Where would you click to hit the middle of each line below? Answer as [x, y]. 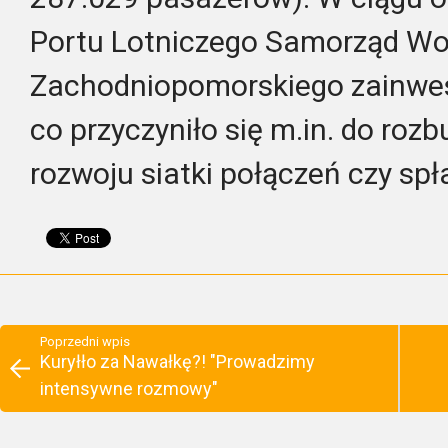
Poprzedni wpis [85, 341]
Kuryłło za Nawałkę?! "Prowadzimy [177, 361]
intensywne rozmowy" [129, 388]
